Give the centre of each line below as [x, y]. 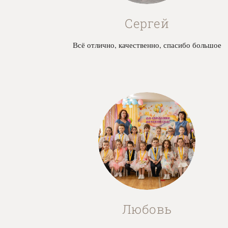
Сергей [147, 24]
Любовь [147, 209]
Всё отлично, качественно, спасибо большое [147, 45]
